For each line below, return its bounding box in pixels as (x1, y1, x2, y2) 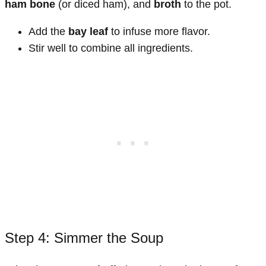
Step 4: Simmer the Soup (5, 229, 163, 246)
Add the (28, 25, 68, 37)
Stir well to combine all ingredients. (28, 42, 193, 54)
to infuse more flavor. (108, 25, 210, 37)
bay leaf (68, 25, 108, 37)
